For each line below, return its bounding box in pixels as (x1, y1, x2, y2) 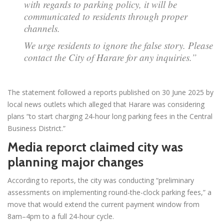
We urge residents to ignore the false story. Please (24, 38, 213, 51)
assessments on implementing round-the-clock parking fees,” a (7, 187, 211, 197)
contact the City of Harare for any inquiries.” (24, 50, 197, 63)
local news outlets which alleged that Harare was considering (7, 99, 204, 109)
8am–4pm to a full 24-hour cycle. (7, 211, 114, 221)
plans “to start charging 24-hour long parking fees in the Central (7, 111, 212, 121)
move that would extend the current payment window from (7, 199, 199, 209)
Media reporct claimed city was (7, 138, 183, 155)
